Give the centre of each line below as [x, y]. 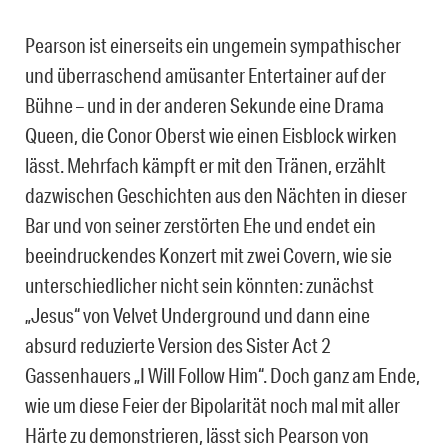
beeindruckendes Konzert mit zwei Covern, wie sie [208, 255]
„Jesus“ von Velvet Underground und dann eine [197, 315]
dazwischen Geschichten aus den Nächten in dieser [216, 195]
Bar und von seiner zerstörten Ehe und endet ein [200, 225]
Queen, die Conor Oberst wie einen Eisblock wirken [211, 135]
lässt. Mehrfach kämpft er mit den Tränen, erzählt [205, 165]
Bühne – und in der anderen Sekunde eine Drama [204, 105]
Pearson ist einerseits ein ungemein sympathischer [213, 45]
